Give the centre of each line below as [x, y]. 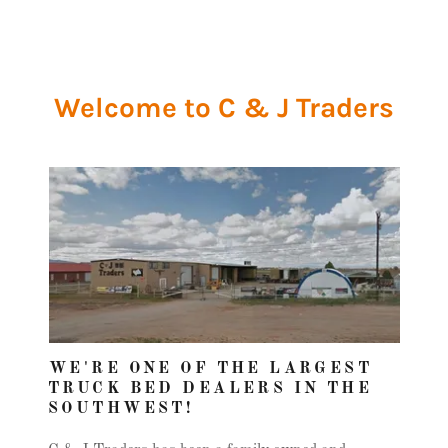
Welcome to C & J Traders [224, 107]
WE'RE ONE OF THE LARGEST [211, 369]
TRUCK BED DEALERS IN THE [210, 389]
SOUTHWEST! [121, 409]
